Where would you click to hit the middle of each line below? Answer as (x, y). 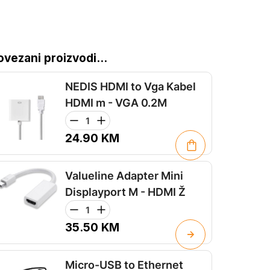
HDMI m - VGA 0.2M (116, 103)
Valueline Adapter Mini (124, 176)
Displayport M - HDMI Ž (125, 192)
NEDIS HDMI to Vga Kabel (130, 86)
